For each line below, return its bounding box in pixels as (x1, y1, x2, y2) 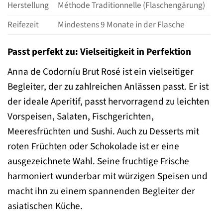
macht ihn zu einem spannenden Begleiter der (7, 184, 195, 198)
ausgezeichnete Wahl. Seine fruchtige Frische (7, 154, 189, 168)
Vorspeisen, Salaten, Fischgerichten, (7, 109, 154, 123)
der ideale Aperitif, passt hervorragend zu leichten (7, 94, 210, 109)
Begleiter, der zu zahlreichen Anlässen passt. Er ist (7, 79, 209, 94)
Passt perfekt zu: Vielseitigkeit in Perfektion (7, 45, 191, 59)
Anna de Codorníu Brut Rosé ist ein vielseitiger (7, 64, 194, 79)
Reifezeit (7, 18, 39, 31)
